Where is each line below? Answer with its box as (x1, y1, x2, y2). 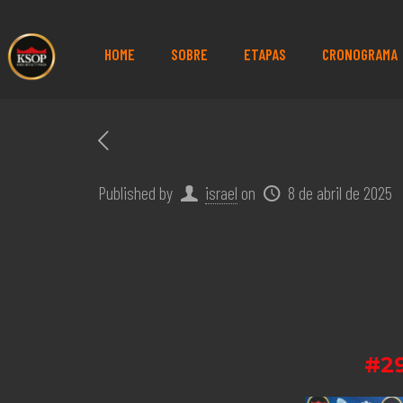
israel (205, 182, 237, 203)
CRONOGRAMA (321, 45, 398, 63)
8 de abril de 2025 (288, 182, 392, 203)
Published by (98, 182, 173, 203)
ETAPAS (243, 45, 286, 63)
